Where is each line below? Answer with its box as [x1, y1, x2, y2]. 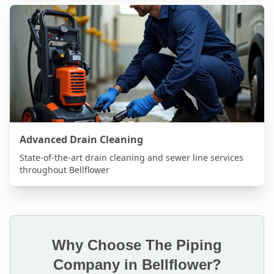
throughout [20, 164, 69, 176]
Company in [53, 256, 142, 273]
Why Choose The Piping [52, 237, 222, 253]
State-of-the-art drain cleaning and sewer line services [20, 152, 243, 163]
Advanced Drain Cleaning [20, 133, 143, 146]
